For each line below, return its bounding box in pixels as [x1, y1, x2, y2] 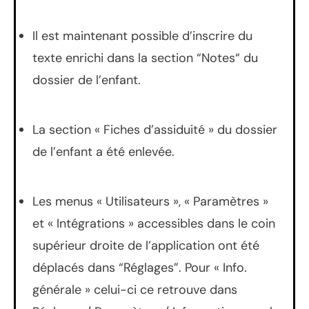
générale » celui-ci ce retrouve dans [32, 281, 237, 298]
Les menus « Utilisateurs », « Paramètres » [32, 192, 268, 210]
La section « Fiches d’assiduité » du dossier [32, 121, 277, 138]
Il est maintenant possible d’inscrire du [32, 27, 252, 44]
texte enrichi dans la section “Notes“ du [32, 49, 258, 66]
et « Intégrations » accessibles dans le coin [32, 215, 275, 232]
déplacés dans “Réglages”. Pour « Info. [32, 259, 247, 276]
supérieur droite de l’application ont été [32, 237, 259, 254]
